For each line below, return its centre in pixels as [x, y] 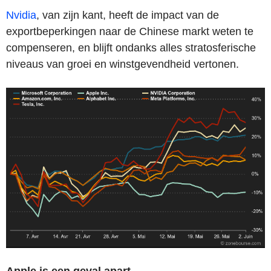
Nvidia [21, 15]
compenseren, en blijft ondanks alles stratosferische [131, 48]
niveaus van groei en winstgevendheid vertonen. [122, 64]
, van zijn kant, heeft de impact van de [128, 15]
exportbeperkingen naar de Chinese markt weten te [130, 32]
